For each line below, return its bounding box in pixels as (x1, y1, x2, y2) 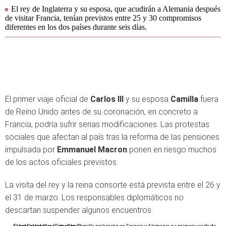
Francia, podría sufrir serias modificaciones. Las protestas (5, 120, 209, 129)
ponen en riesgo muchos (127, 145, 216, 154)
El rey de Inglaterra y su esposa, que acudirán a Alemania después (11, 5, 220, 13)
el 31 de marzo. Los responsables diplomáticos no (5, 193, 184, 202)
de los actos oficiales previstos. (5, 157, 118, 167)
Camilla (171, 94, 198, 104)
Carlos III (90, 94, 124, 104)
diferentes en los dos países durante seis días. (5, 23, 147, 31)
